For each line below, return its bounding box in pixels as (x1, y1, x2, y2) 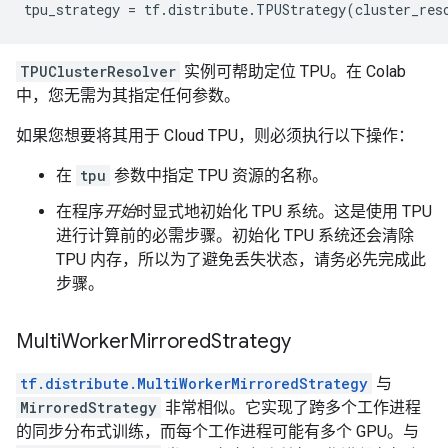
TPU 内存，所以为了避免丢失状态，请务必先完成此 (56, 250, 426, 269)
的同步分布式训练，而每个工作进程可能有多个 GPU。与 (16, 422, 419, 441)
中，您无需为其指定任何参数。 (16, 86, 240, 105)
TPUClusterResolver (20, 62, 176, 81)
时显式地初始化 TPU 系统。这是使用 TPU (136, 202, 432, 221)
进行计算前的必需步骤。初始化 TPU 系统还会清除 (56, 226, 414, 245)
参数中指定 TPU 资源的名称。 (110, 166, 328, 185)
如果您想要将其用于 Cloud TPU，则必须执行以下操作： (16, 126, 414, 145)
